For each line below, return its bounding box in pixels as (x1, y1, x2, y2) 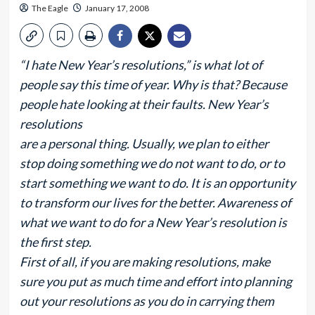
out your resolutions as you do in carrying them (19, 293, 274, 309)
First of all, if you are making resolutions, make (19, 254, 270, 269)
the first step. (19, 234, 91, 250)
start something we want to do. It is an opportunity (19, 175, 295, 191)
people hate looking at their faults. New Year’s (19, 96, 269, 112)
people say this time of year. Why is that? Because (19, 77, 287, 92)
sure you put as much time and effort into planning (19, 274, 292, 289)
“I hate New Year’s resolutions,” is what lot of (19, 57, 262, 72)
